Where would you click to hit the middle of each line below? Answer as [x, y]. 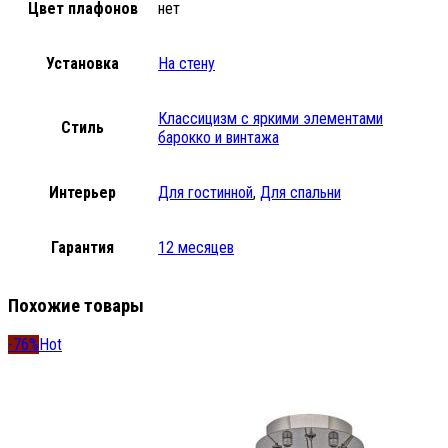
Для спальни [300, 192]
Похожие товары [76, 305]
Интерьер [82, 192]
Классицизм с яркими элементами [270, 118]
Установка [82, 63]
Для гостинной [205, 192]
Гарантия [82, 247]
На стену [186, 63]
